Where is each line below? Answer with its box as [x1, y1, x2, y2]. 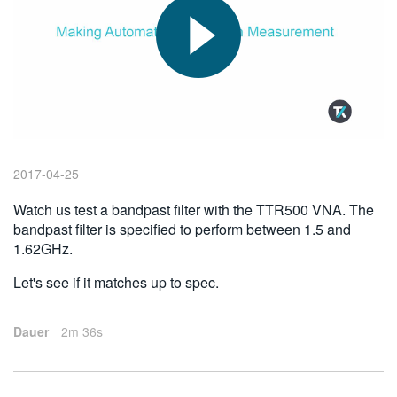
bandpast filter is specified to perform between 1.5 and [13, 219, 351, 240]
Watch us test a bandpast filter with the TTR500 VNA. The [13, 199, 374, 221]
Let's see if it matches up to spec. [13, 272, 219, 293]
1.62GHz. [13, 238, 73, 260]
